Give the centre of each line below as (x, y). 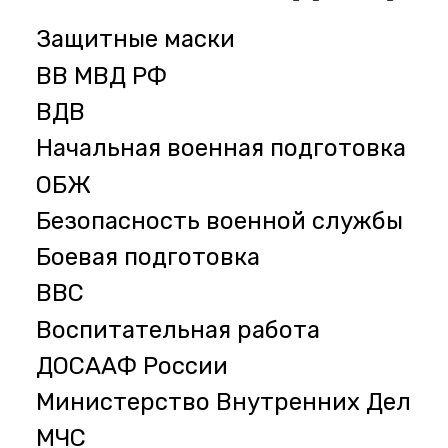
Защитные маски (135, 39)
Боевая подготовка (147, 257)
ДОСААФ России (131, 365)
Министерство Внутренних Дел (223, 402)
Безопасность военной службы (219, 220)
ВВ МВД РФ (101, 75)
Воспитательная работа (177, 329)
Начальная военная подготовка (220, 148)
